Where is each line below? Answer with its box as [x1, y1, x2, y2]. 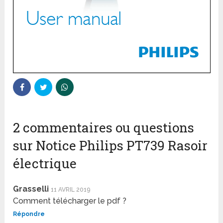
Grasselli [13, 184, 49, 194]
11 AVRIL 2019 [51, 186, 91, 193]
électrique [13, 154, 77, 172]
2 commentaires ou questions [13, 118, 195, 136]
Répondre [13, 210, 45, 218]
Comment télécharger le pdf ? [13, 196, 127, 206]
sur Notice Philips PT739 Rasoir [13, 136, 208, 154]
